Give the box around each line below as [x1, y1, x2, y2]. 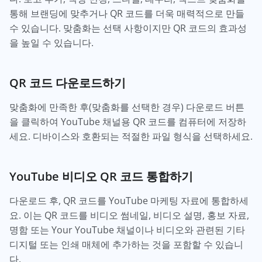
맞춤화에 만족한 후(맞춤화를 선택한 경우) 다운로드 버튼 [9, 101, 244, 114]
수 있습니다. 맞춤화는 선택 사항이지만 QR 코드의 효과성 [9, 22, 247, 35]
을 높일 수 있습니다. [9, 36, 94, 50]
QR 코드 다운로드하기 [9, 74, 126, 91]
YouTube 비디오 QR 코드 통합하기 [9, 168, 193, 185]
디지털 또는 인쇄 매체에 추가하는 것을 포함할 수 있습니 [9, 238, 243, 251]
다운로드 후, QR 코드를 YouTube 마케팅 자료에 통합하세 [9, 194, 249, 208]
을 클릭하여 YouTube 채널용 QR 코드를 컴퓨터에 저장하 [9, 115, 246, 129]
